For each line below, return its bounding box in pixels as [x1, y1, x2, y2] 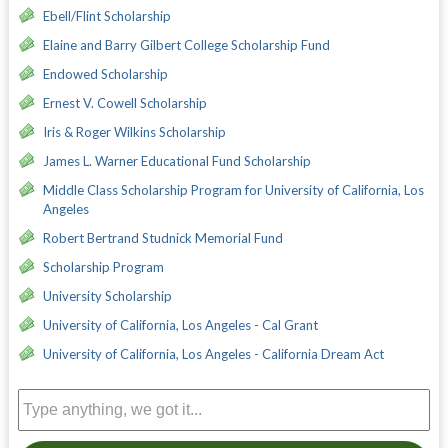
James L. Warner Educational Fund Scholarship [42, 152, 311, 169]
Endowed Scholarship [42, 65, 168, 82]
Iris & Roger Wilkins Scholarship [42, 123, 226, 140]
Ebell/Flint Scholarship [42, 7, 171, 24]
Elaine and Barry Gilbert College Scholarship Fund [42, 36, 330, 53]
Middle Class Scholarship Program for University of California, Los [42, 181, 424, 198]
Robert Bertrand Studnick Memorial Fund [42, 229, 283, 246]
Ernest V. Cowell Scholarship [42, 94, 207, 111]
